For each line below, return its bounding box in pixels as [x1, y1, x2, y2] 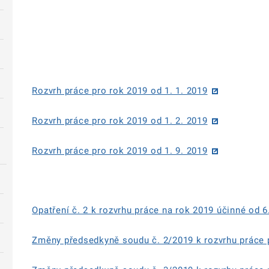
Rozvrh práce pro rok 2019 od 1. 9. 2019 [32, 145, 208, 157]
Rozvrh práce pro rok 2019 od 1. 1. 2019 [32, 85, 208, 96]
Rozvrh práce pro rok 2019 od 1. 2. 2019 [32, 115, 208, 127]
